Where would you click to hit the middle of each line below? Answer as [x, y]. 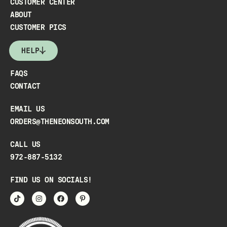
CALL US [25, 144]
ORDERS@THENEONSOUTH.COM [60, 121]
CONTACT [25, 86]
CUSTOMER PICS [38, 27]
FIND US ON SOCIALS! [51, 180]
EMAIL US [27, 109]
